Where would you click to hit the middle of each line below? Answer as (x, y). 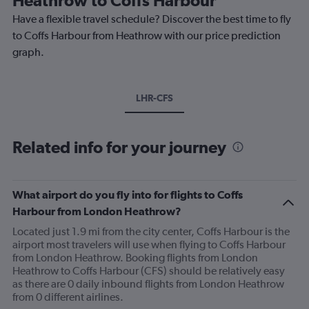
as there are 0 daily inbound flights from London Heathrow (148, 283)
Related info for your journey (119, 147)
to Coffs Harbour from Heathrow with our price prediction (147, 35)
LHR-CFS (154, 98)
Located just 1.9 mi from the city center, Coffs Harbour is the (151, 231)
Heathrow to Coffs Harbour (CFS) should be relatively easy (149, 270)
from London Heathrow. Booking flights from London (135, 257)
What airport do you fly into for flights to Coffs (128, 194)
